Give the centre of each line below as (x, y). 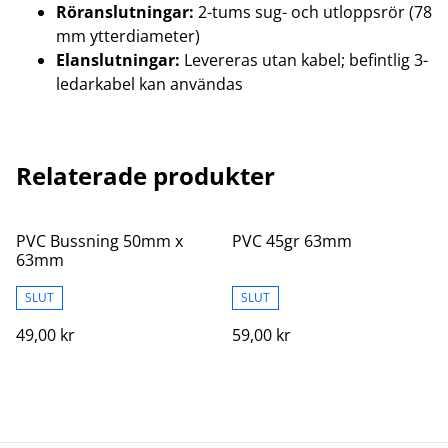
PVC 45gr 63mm (292, 241)
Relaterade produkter (145, 175)
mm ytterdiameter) (128, 36)
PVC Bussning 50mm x (99, 241)
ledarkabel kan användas (149, 84)
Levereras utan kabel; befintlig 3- (304, 60)
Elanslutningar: (118, 60)
